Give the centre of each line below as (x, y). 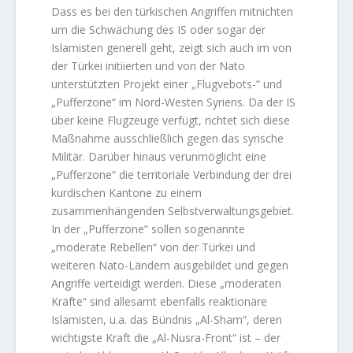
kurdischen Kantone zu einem (127, 193)
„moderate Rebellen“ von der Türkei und (154, 247)
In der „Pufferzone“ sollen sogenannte (149, 229)
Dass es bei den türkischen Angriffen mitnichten (173, 12)
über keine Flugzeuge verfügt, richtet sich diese (171, 121)
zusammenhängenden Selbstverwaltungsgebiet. (173, 211)
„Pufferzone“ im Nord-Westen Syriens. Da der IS (174, 102)
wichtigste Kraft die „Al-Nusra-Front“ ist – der (166, 338)
